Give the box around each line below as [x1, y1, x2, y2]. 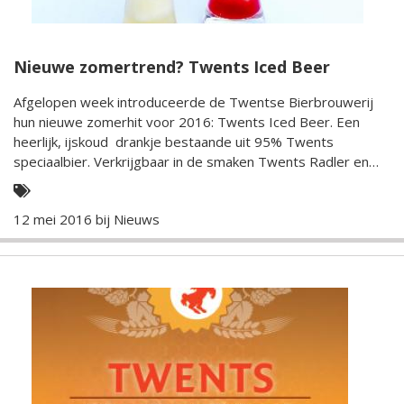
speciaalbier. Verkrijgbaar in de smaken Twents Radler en [14, 152, 369, 171]
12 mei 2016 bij [14, 210, 114, 229]
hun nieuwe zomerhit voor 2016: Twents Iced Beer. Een [14, 113, 336, 132]
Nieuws [114, 210, 160, 229]
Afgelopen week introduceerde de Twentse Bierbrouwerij [14, 93, 373, 112]
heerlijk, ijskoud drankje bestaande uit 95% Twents [14, 133, 334, 151]
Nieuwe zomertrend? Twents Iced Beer [14, 56, 330, 78]
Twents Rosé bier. [14, 172, 128, 191]
